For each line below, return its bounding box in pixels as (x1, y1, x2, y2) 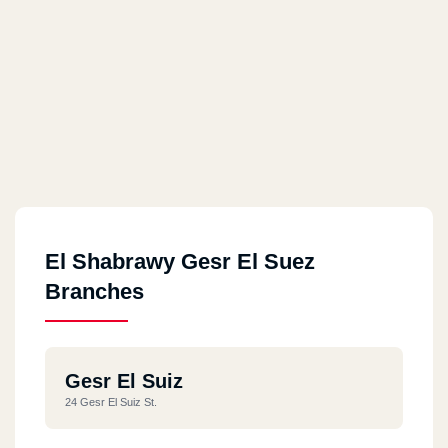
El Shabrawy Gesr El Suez (45, 248, 315, 274)
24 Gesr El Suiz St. (65, 395, 157, 408)
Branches (45, 278, 144, 304)
